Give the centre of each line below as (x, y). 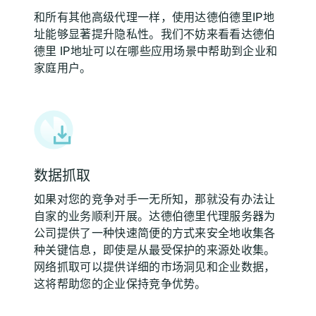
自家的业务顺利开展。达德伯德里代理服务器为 (155, 216)
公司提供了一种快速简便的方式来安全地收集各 (155, 233)
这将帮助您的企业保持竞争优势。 (120, 284)
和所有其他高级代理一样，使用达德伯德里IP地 (154, 17)
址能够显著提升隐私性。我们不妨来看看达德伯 (155, 34)
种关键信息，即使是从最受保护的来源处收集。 (155, 250)
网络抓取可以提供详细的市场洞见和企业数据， (155, 267)
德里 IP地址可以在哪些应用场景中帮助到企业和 (156, 51)
